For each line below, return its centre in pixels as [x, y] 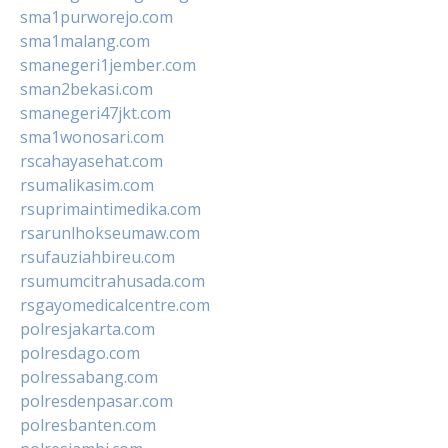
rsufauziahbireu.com [97, 256]
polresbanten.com [88, 424]
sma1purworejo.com [96, 16]
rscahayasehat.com [91, 160]
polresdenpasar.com [96, 400]
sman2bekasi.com [86, 88]
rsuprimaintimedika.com [110, 208]
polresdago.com [80, 352]
